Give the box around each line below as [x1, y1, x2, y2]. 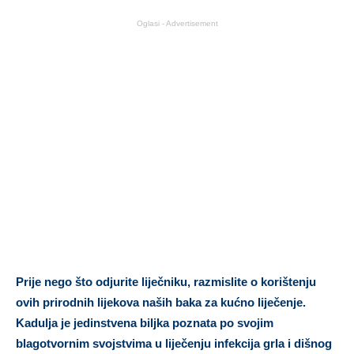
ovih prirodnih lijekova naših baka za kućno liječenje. [16, 295, 306, 309]
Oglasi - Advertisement [136, 18, 218, 28]
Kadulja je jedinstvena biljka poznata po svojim [16, 315, 273, 330]
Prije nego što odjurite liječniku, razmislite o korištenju [16, 274, 316, 288]
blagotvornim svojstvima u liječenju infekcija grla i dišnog [16, 336, 332, 350]
